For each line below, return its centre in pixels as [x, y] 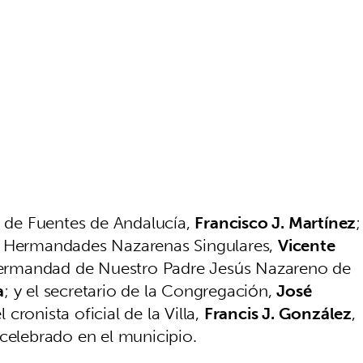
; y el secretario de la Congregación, [141, 290]
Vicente [307, 245]
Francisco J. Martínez [275, 222]
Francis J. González [278, 313]
